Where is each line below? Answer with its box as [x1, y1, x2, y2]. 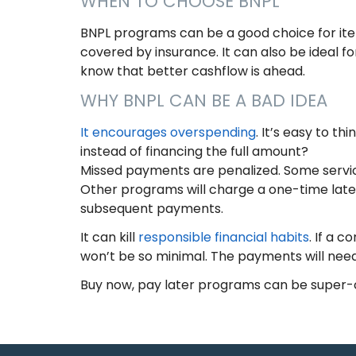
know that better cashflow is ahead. [79, 62, 305, 81]
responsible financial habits [137, 228, 309, 247]
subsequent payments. [79, 199, 223, 219]
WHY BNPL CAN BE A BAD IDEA [79, 89, 327, 113]
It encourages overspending [79, 123, 256, 142]
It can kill [79, 228, 138, 247]
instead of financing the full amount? [79, 142, 308, 161]
